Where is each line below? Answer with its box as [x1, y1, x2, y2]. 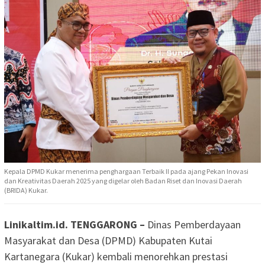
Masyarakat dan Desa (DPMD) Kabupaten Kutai [4, 234, 212, 248]
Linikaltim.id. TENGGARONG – [4, 218, 145, 232]
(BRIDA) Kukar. [4, 186, 48, 195]
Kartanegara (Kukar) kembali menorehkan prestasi [4, 250, 228, 264]
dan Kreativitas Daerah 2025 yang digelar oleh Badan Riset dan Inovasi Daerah [4, 176, 242, 186]
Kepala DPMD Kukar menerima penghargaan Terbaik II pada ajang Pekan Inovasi [4, 167, 248, 176]
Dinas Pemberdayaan [145, 218, 241, 232]
